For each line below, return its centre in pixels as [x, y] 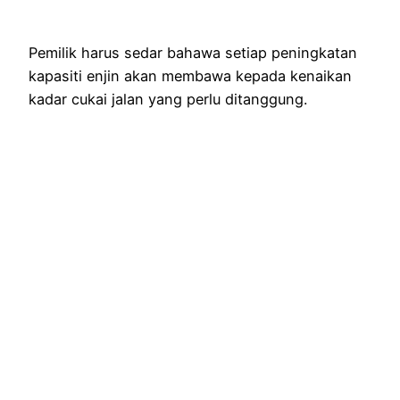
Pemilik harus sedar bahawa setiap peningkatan [193, 53]
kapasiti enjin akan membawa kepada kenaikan [190, 76]
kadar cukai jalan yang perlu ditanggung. [168, 100]
